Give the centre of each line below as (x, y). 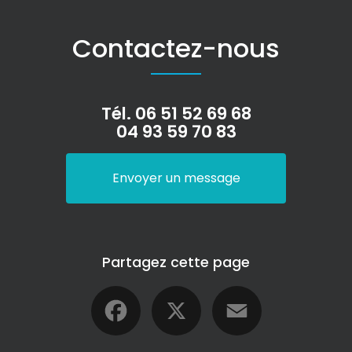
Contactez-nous (176, 48)
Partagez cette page (176, 262)
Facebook (171, 291)
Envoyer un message (176, 178)
